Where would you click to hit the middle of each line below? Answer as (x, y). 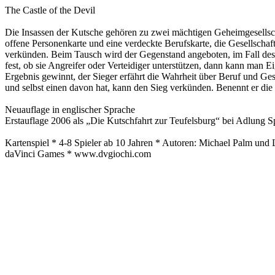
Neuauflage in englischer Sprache (70, 110)
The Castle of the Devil (50, 10)
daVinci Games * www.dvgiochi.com (78, 154)
